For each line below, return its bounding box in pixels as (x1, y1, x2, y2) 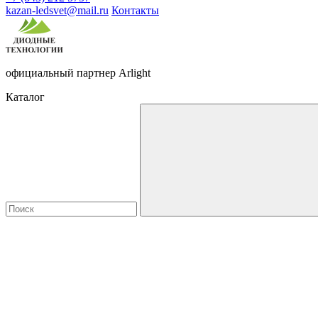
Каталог (6, 91, 45, 103)
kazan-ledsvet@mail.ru (6, 4, 109, 16)
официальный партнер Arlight (6, 67, 150, 79)
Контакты (111, 4, 159, 16)
